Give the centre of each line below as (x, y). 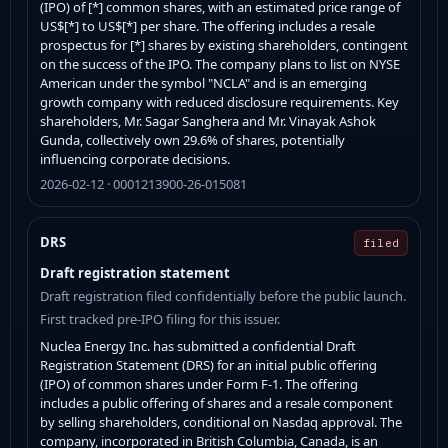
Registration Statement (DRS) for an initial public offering (208, 364)
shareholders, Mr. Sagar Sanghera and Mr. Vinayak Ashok (208, 120)
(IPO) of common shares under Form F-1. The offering (199, 383)
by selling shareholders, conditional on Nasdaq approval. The (221, 421)
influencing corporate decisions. (135, 158)
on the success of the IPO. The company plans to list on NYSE (220, 63)
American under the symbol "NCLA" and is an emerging (203, 82)
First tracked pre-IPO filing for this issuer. (160, 318)
